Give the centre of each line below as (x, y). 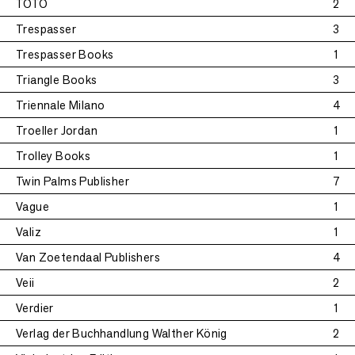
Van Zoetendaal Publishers (88, 257)
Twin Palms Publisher (73, 181)
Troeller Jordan (57, 130)
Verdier (35, 308)
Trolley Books (53, 156)
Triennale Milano (61, 105)
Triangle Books (57, 80)
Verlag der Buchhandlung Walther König (122, 333)
